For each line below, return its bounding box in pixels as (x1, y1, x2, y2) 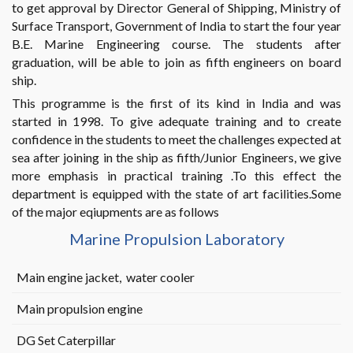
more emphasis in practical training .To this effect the (12, 168, 341, 183)
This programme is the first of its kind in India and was (12, 95, 341, 110)
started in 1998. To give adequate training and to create (12, 113, 341, 128)
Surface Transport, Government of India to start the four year (12, 18, 341, 33)
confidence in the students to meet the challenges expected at (12, 132, 341, 147)
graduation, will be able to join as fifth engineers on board (12, 54, 341, 69)
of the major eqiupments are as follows (12, 204, 219, 219)
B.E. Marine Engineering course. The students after (12, 36, 341, 51)
